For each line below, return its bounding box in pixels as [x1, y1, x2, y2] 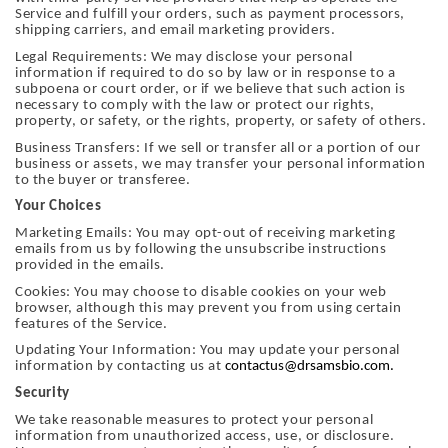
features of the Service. [15, 316, 168, 332]
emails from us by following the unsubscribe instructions [15, 242, 387, 258]
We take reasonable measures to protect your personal [15, 412, 374, 428]
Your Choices [15, 199, 102, 215]
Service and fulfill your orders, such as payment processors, [15, 7, 406, 23]
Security [15, 386, 70, 402]
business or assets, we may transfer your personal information [15, 156, 426, 172]
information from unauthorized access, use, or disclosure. [15, 428, 395, 444]
